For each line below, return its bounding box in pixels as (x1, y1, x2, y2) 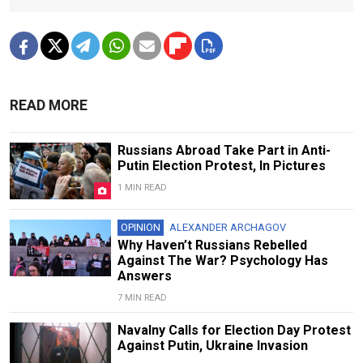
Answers (117, 267, 172, 284)
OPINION (120, 220, 160, 233)
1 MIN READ (117, 181, 167, 193)
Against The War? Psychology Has (117, 252, 328, 268)
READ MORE (10, 96, 88, 113)
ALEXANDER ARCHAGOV (169, 220, 286, 233)
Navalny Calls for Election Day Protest (117, 322, 351, 338)
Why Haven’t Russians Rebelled (117, 237, 307, 253)
